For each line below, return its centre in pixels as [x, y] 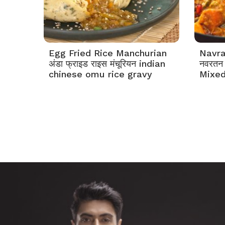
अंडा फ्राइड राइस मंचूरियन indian [107, 64]
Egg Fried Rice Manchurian [108, 53]
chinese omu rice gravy [100, 74]
